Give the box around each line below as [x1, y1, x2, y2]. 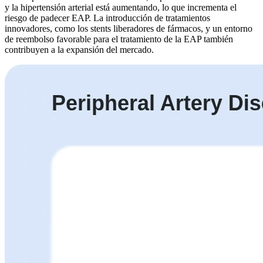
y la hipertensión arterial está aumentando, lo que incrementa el [5, 2, 237, 12]
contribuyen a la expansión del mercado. [5, 44, 154, 55]
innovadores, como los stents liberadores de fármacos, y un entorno [5, 23, 252, 33]
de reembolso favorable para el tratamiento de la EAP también [5, 33, 233, 44]
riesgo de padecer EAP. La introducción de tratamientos [5, 12, 210, 23]
